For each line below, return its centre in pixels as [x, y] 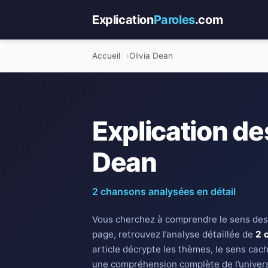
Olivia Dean [151, 56]
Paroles [174, 20]
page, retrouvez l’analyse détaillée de [174, 234]
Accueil [106, 56]
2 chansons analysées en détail [164, 191]
